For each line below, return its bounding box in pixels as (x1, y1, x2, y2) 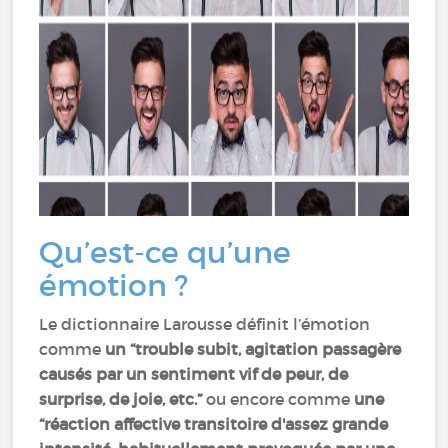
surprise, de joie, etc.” (39, 389, 203, 409)
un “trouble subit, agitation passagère (101, 339, 402, 359)
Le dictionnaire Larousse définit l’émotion (39, 314, 371, 334)
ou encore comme (202, 389, 355, 409)
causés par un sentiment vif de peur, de (39, 364, 349, 384)
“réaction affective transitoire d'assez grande (39, 414, 389, 434)
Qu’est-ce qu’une (39, 234, 292, 271)
